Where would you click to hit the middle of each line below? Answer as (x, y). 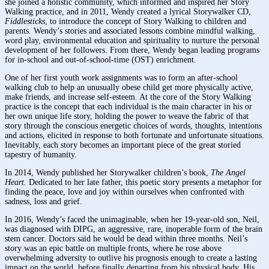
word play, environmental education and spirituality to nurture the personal (132, 40)
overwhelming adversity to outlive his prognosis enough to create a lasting (131, 258)
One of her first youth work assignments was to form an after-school (121, 77)
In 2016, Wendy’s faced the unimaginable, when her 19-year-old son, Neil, (132, 219)
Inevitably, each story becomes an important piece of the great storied (123, 145)
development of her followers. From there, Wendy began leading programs (132, 50)
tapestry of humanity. (41, 154)
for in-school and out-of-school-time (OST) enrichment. (101, 59)
